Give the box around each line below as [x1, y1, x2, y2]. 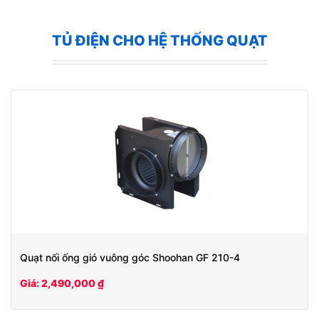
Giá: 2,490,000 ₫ [20, 276, 104, 289]
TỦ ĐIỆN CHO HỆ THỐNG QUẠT [51, 31, 268, 49]
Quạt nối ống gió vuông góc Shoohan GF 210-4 [20, 251, 240, 263]
